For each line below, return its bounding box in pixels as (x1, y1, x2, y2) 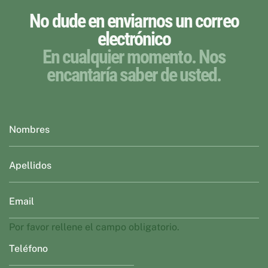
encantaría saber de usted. (47, 63, 221, 86)
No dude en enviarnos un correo (29, 10, 239, 32)
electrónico (97, 28, 171, 50)
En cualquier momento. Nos (42, 45, 226, 68)
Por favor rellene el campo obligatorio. (9, 221, 179, 233)
